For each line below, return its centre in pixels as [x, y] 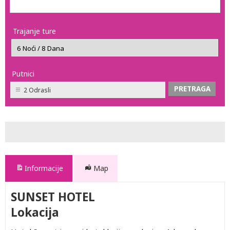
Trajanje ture [34, 31]
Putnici [23, 74]
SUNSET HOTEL [53, 197]
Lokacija [35, 212]
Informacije [44, 168]
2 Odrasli [37, 90]
